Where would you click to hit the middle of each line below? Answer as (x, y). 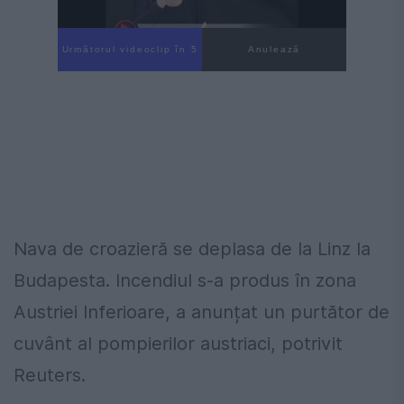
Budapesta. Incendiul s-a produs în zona (185, 281)
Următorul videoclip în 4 (130, 50)
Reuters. (50, 376)
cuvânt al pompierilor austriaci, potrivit (178, 344)
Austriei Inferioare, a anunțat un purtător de (202, 312)
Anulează (274, 50)
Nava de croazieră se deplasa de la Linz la (192, 249)
